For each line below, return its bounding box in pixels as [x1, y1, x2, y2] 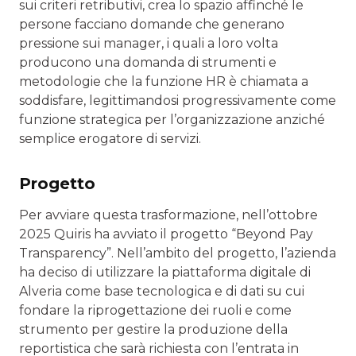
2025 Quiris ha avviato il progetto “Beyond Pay [19, 226, 313, 242]
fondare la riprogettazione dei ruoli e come [19, 303, 292, 319]
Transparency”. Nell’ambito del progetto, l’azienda [19, 246, 336, 261]
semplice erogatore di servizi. [19, 131, 201, 147]
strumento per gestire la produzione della [19, 322, 288, 338]
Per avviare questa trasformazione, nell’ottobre [19, 207, 318, 223]
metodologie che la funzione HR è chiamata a [19, 74, 308, 90]
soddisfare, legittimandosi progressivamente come [19, 93, 336, 109]
